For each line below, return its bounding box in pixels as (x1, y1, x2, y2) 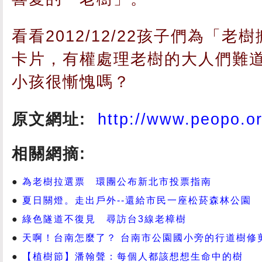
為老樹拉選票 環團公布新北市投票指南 (22, 176, 212, 187)
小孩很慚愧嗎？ (12, 73, 130, 91)
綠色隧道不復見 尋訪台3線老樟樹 (22, 213, 187, 224)
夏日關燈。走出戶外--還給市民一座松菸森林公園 (22, 195, 251, 205)
